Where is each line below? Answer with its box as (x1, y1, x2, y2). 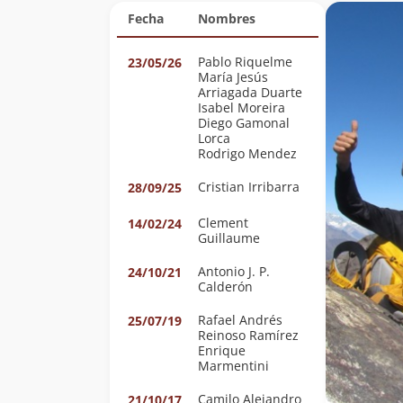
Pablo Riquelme (198, 53, 292, 70)
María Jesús (198, 68, 268, 85)
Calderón (198, 278, 253, 295)
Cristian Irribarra (198, 178, 300, 195)
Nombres (198, 10, 255, 27)
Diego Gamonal (198, 114, 290, 131)
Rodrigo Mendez (198, 145, 297, 162)
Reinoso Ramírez (198, 327, 299, 344)
